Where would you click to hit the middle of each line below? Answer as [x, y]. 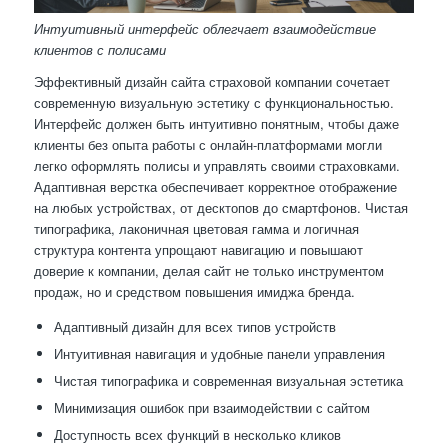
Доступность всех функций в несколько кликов [197, 435]
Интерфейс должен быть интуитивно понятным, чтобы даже [216, 124]
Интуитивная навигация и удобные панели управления [219, 354]
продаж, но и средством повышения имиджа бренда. [194, 292]
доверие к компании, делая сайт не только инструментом [208, 271]
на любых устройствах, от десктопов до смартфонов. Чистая [220, 208]
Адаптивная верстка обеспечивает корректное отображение [215, 187]
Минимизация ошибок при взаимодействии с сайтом [211, 408]
